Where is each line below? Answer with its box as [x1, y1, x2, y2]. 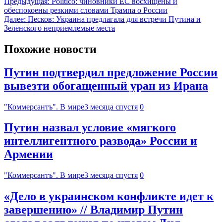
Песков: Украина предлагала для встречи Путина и [28, 14, 201, 23]
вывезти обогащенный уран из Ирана [4, 79, 208, 92]
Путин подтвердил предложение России [4, 65, 218, 79]
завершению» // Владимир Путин [4, 203, 183, 217]
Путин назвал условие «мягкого [4, 121, 176, 134]
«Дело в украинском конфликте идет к [4, 190, 214, 203]
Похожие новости [4, 42, 97, 55]
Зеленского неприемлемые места [4, 23, 115, 32]
